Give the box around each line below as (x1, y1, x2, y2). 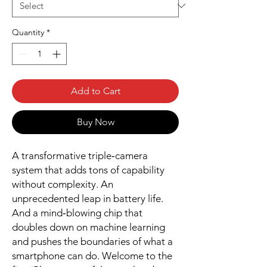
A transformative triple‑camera (12, 150, 148, 162)
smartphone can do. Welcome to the (12, 250, 172, 262)
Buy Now (76, 116, 114, 128)
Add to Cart (70, 85, 120, 97)
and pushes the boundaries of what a (12, 235, 173, 248)
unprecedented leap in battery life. (12, 193, 163, 205)
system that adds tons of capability (12, 164, 164, 176)
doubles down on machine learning (12, 221, 165, 234)
